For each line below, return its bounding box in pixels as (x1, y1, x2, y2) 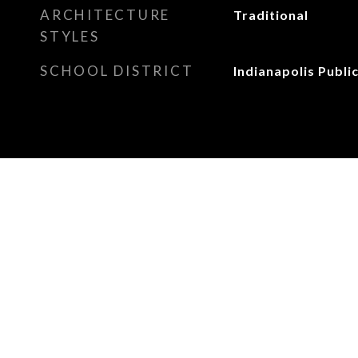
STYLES (40, 28, 100, 45)
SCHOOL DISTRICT (40, 62, 194, 79)
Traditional (233, 7, 308, 22)
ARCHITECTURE (40, 6, 170, 23)
